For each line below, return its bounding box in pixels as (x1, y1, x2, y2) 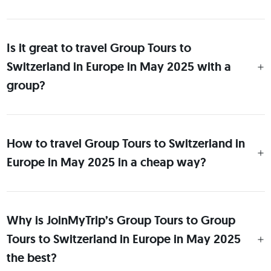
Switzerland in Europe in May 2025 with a (6, 59, 231, 74)
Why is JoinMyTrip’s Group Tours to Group (6, 212, 235, 228)
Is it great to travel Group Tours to (6, 40, 191, 56)
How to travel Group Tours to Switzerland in (6, 135, 245, 151)
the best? (6, 250, 57, 266)
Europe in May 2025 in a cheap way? (6, 154, 206, 170)
